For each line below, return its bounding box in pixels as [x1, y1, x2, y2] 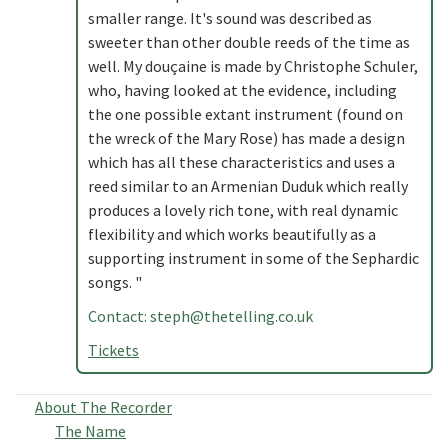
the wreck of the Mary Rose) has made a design [88, 128, 405, 148]
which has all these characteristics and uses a [88, 152, 395, 172]
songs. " [88, 272, 142, 292]
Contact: [88, 306, 150, 326]
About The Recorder [35, 397, 172, 417]
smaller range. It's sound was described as [88, 8, 372, 28]
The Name [55, 421, 126, 441]
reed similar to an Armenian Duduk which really [88, 176, 408, 196]
